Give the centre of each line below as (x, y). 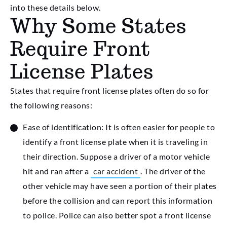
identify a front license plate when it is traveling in (115, 142)
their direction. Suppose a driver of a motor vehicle (116, 157)
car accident (116, 171)
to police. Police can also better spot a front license (117, 215)
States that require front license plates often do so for (109, 90)
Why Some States (98, 26)
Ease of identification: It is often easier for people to (119, 127)
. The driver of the (173, 171)
